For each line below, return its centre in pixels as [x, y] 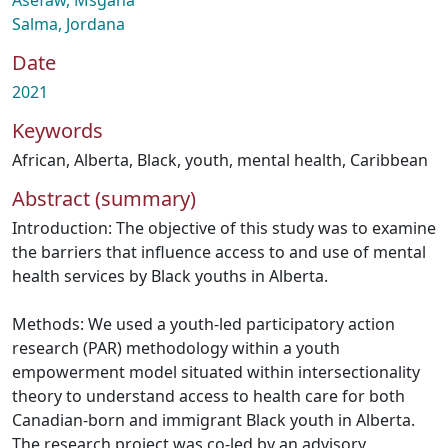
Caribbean [389, 160]
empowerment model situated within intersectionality [216, 372]
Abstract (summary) [104, 198]
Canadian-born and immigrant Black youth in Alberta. [213, 420]
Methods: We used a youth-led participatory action [203, 324]
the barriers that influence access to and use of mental [219, 252]
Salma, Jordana [68, 24]
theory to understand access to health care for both [208, 396]
